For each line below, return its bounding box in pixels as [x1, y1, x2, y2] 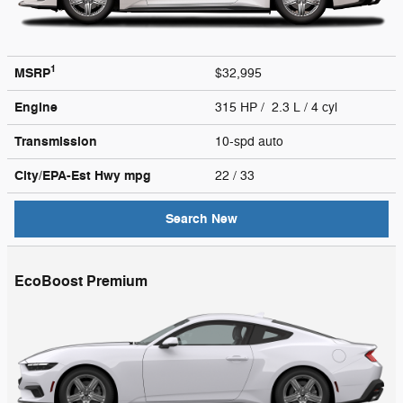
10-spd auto [215, 133, 287, 149]
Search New [166, 210, 237, 228]
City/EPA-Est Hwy [14, 166, 124, 184]
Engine [14, 98, 58, 116]
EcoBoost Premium [14, 272, 148, 291]
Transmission [14, 132, 97, 150]
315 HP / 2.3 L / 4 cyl [215, 99, 341, 115]
